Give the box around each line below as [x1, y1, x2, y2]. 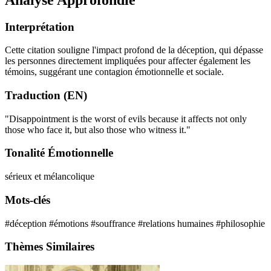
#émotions [49, 218, 91, 229]
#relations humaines [138, 218, 216, 229]
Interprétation [5, 20, 74, 33]
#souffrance [91, 218, 138, 229]
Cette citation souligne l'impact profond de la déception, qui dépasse [5, 45, 263, 56]
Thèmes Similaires [5, 240, 94, 253]
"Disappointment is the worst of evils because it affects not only [5, 113, 247, 124]
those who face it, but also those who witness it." [5, 124, 191, 135]
